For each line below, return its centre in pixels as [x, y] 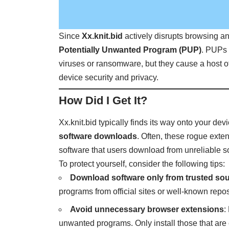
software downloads [98, 136]
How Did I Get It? [103, 101]
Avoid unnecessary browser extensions [147, 209]
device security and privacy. [109, 78]
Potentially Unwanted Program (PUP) [130, 50]
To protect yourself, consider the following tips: [142, 164]
